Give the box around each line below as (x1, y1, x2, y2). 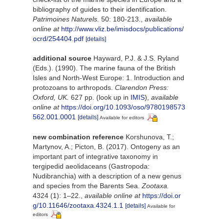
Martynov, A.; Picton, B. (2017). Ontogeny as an (33, 142, 180, 151)
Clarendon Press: (115, 83, 169, 91)
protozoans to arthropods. (33, 83, 115, 91)
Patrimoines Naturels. (33, 15, 99, 23)
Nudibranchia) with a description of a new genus (33, 172, 181, 180)
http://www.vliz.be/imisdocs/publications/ (61, 24, 184, 33)
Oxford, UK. (33, 93, 69, 101)
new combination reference (33, 132, 124, 141)
